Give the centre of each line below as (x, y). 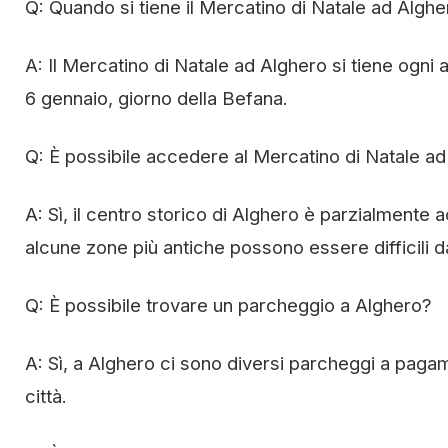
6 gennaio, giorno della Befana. (156, 97)
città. (46, 395)
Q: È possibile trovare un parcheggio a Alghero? (228, 304)
